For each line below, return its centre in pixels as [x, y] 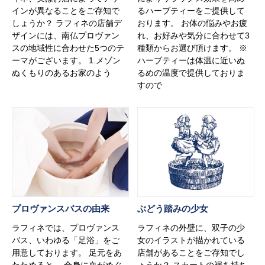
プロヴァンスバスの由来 [61, 208]
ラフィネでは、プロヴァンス [66, 227]
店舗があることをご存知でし [191, 252]
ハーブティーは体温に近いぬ [191, 60]
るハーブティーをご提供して [191, 10]
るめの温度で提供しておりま [191, 72]
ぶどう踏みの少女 [173, 208]
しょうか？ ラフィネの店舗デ [67, 23]
